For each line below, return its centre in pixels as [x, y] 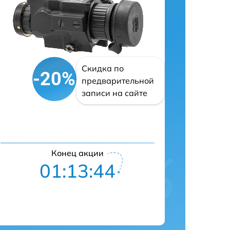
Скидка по [102, 68]
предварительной [118, 81]
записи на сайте [114, 93]
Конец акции [78, 153]
